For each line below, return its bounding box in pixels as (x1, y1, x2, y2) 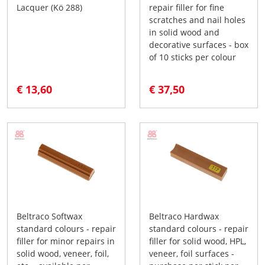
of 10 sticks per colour (149, 51, 236, 63)
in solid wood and (149, 26, 219, 38)
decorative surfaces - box (149, 38, 248, 50)
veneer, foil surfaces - (149, 247, 234, 259)
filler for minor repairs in (17, 235, 115, 247)
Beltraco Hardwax (149, 210, 219, 222)
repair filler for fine (149, 1, 224, 13)
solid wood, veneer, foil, (17, 247, 109, 259)
